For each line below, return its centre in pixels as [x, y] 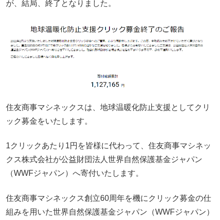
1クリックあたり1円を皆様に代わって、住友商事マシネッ [109, 146]
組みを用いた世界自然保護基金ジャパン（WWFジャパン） [110, 212]
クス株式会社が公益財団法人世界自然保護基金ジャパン [104, 160]
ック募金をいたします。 [49, 121]
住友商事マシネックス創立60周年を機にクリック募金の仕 [109, 198]
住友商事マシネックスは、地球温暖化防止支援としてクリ [108, 107]
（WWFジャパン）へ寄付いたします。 [75, 173]
